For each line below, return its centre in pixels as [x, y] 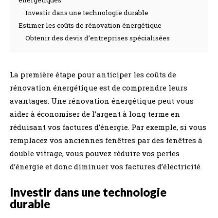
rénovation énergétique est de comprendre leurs [99, 88]
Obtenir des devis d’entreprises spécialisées [98, 38]
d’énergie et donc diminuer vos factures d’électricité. [106, 166]
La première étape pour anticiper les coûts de [93, 74]
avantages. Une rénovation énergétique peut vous [102, 101]
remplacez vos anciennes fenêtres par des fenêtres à [106, 140]
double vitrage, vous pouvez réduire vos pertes [95, 153]
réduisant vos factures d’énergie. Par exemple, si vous [108, 127]
